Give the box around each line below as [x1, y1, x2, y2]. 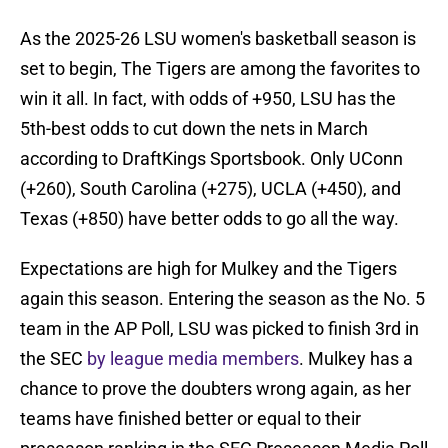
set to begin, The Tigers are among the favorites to [20, 58, 420, 80]
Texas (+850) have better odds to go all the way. [20, 208, 399, 230]
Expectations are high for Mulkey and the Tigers [20, 258, 397, 280]
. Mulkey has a [299, 348, 413, 370]
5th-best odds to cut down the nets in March [20, 118, 368, 140]
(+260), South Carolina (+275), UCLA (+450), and [20, 178, 401, 200]
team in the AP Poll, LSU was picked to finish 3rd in [20, 318, 419, 340]
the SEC [20, 348, 87, 370]
